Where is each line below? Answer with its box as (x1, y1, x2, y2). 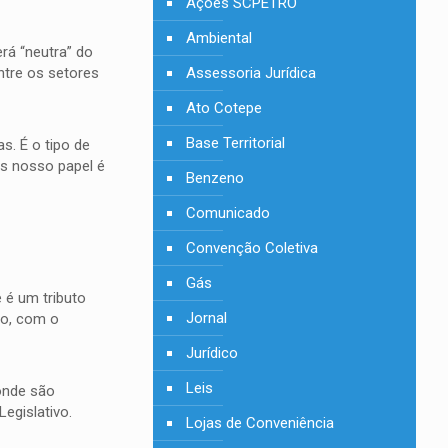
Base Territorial (186, 134, 286, 152)
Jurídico (186, 344, 239, 362)
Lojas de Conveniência (186, 414, 335, 432)
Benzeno (186, 169, 245, 187)
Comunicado (186, 204, 271, 222)
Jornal (186, 309, 228, 327)
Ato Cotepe (186, 99, 263, 117)
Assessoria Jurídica (186, 64, 317, 82)
